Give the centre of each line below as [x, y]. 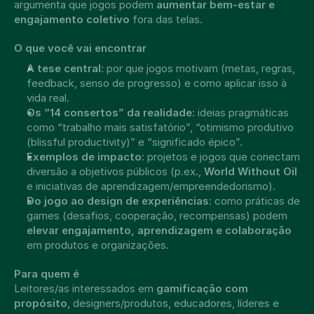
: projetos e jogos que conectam [221, 157]
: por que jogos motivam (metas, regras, [198, 68]
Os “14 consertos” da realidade [109, 112]
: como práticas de [254, 201]
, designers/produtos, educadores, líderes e [173, 303]
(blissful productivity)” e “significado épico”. [136, 142]
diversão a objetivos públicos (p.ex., [115, 171]
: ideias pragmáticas [240, 112]
